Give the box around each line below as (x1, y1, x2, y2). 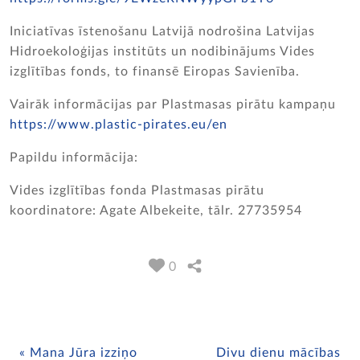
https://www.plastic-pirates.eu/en (10, 118, 227, 131)
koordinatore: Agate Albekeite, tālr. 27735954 (10, 204, 302, 217)
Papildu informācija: (10, 151, 138, 164)
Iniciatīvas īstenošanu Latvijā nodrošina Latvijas (10, 25, 315, 38)
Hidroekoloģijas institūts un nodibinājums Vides (10, 45, 315, 58)
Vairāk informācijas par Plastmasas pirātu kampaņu (10, 98, 336, 111)
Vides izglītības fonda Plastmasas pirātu (10, 184, 264, 197)
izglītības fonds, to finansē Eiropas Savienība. (10, 65, 304, 78)
